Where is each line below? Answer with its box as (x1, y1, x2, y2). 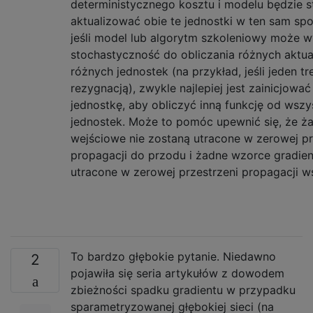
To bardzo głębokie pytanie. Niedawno (71, 249, 276, 263)
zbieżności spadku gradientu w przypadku (71, 283, 296, 297)
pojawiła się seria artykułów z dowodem (71, 266, 284, 280)
